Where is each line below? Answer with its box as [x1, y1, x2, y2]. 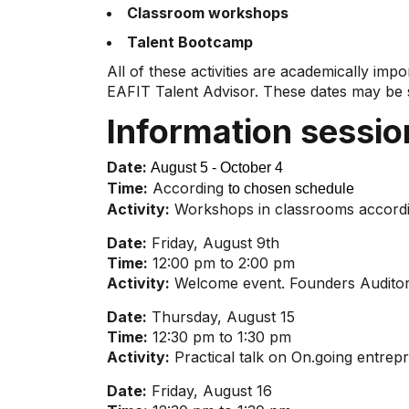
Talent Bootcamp [127, 33, 253, 51]
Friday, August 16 [147, 382, 272, 400]
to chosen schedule [228, 181, 358, 196]
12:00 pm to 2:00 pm [148, 254, 295, 272]
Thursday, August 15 [147, 308, 295, 326]
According [148, 179, 228, 197]
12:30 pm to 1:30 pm [148, 328, 291, 346]
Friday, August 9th [147, 234, 279, 252]
